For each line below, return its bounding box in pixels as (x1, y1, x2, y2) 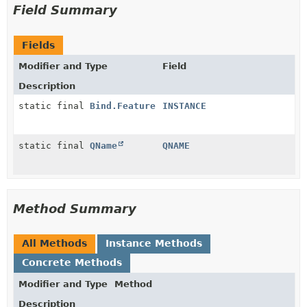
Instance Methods (106, 238, 202, 249)
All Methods (22, 238, 87, 249)
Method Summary (13, 201, 136, 216)
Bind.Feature (90, 101, 156, 111)
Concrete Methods (22, 257, 122, 268)
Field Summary (13, 3, 117, 17)
